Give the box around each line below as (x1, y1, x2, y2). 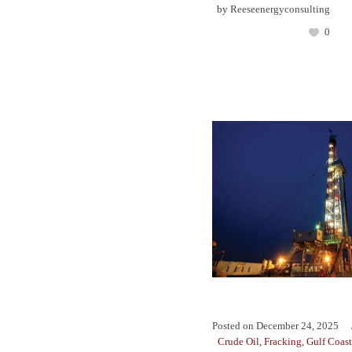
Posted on (212, 320, 254, 332)
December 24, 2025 (256, 320, 339, 332)
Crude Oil (218, 335, 259, 348)
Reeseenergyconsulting (230, 3, 330, 16)
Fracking (264, 335, 302, 348)
